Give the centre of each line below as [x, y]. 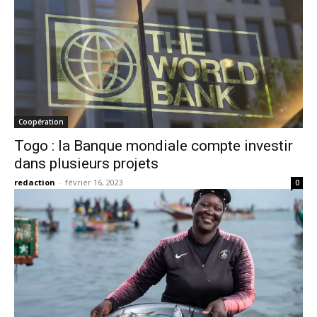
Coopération [41, 122]
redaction [35, 182]
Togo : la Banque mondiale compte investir [154, 146]
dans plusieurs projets [86, 163]
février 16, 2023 [94, 182]
